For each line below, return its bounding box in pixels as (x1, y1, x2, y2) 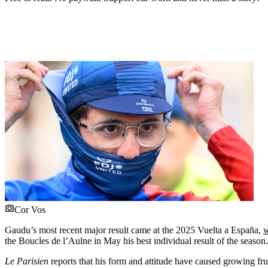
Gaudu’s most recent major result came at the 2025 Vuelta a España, (5, 224, 263, 235)
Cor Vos (14, 204, 45, 215)
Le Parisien (5, 255, 48, 266)
